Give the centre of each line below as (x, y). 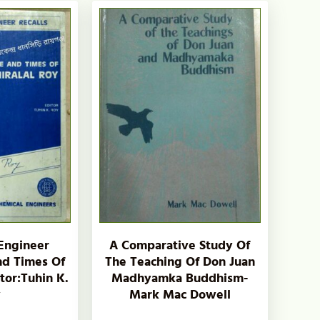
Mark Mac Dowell (180, 294)
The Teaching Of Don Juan (180, 261)
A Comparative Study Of (180, 245)
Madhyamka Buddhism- (180, 278)
